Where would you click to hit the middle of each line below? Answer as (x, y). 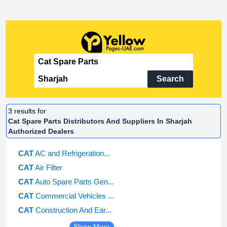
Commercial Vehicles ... (75, 196)
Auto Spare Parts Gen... (74, 182)
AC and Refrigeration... (72, 154)
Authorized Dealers (41, 131)
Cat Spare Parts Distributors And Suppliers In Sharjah (100, 121)
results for (30, 111)
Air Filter (49, 168)
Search (170, 79)
